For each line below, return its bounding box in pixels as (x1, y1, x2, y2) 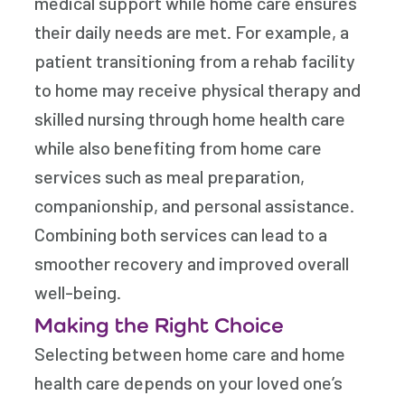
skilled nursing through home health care (34, 108, 346, 129)
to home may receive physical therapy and (34, 79, 362, 100)
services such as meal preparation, (34, 165, 306, 187)
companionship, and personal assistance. (34, 194, 355, 216)
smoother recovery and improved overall (34, 252, 350, 274)
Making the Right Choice (34, 312, 285, 337)
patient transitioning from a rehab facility (34, 50, 356, 71)
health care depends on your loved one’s (34, 372, 344, 393)
